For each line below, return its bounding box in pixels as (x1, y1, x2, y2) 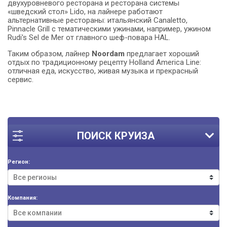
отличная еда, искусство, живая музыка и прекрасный (8, 66, 198, 76)
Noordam (92, 49, 125, 59)
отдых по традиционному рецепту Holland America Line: (8, 58, 201, 67)
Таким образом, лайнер (8, 49, 92, 59)
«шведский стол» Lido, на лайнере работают (8, 7, 163, 17)
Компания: (8, 194, 37, 201)
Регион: (8, 159, 30, 166)
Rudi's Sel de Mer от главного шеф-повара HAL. (8, 33, 170, 43)
